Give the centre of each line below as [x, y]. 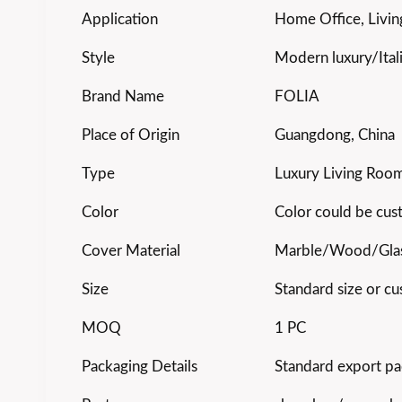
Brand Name [123, 96]
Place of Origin [131, 135]
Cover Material [131, 250]
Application [120, 19]
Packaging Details [140, 366]
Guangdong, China [335, 135]
